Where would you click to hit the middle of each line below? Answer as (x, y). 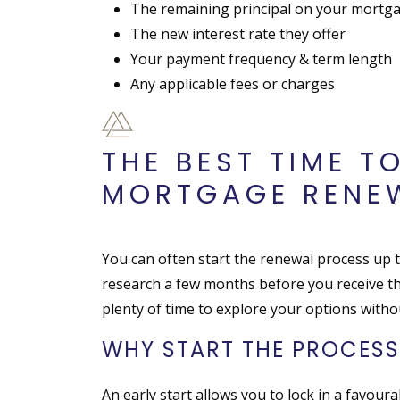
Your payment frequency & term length (261, 59)
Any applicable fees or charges (233, 84)
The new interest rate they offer (238, 34)
